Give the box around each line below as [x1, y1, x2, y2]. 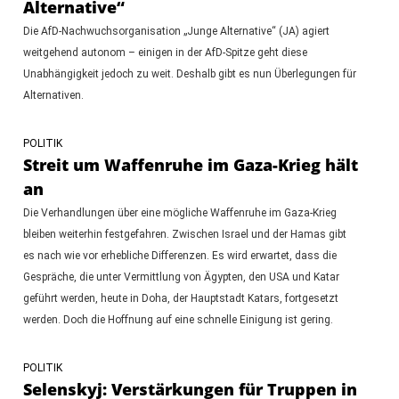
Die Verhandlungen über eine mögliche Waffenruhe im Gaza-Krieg [22, 206, 337, 219]
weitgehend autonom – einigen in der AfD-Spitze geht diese [22, 45, 307, 59]
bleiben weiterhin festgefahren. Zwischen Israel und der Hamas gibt [22, 227, 346, 240]
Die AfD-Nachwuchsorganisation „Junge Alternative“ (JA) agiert [22, 24, 330, 37]
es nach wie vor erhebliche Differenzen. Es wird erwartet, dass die [22, 248, 337, 262]
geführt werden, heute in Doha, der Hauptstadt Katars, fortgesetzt [22, 291, 338, 305]
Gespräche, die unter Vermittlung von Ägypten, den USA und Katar [22, 270, 339, 283]
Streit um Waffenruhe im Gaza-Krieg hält [22, 153, 358, 175]
